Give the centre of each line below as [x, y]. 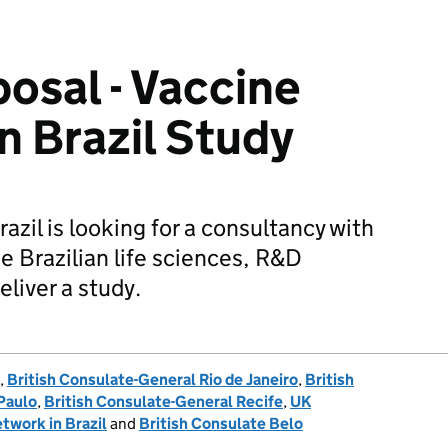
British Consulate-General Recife [163, 401]
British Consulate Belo [221, 423]
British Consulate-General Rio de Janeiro [152, 379]
